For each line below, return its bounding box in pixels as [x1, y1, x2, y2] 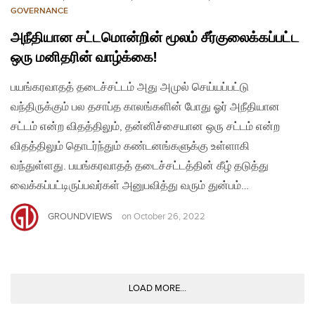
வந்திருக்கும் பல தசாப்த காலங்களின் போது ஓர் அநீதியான [11, 100, 280, 114]
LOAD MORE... [129, 282, 186, 294]
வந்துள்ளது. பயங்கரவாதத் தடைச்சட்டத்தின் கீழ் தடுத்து [11, 159, 269, 173]
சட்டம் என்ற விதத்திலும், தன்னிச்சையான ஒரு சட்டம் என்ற [11, 120, 280, 134]
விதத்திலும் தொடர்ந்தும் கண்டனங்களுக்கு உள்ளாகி [11, 139, 250, 153]
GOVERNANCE [11, 5, 68, 16]
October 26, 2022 [134, 211, 205, 222]
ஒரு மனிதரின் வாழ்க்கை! [11, 49, 157, 66]
